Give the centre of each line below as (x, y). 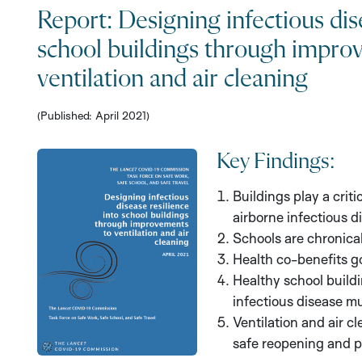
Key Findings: (275, 162)
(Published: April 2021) (93, 116)
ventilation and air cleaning (173, 80)
